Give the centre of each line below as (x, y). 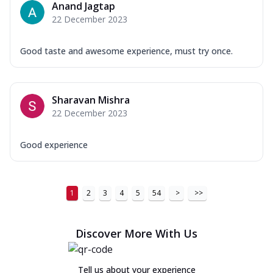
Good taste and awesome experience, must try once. (126, 51)
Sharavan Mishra (91, 100)
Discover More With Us (136, 233)
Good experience (54, 144)
